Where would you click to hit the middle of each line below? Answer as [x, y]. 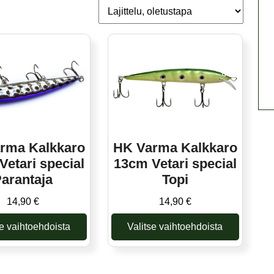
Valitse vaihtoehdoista [175, 227]
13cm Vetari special [175, 164]
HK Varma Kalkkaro [175, 148]
